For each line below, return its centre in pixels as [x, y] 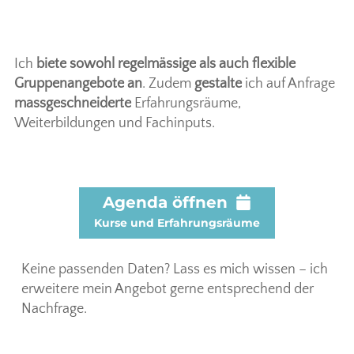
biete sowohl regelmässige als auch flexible [166, 64]
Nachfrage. [54, 309]
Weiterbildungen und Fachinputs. [115, 124]
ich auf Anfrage [288, 84]
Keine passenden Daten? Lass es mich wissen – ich [175, 270]
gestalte [218, 84]
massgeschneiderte [73, 104]
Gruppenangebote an [78, 84]
